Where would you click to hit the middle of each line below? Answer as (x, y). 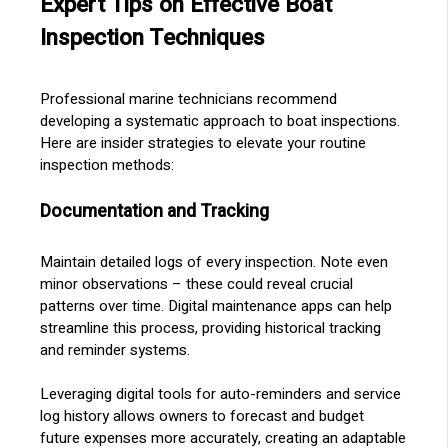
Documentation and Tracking (155, 211)
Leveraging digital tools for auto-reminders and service (221, 394)
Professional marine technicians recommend (189, 99)
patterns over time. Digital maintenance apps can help (216, 305)
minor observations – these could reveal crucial (197, 283)
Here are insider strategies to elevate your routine (203, 143)
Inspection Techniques (153, 38)
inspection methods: (107, 165)
